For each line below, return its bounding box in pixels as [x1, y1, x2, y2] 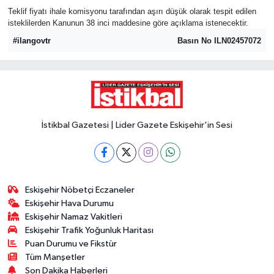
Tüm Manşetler [25, 252, 86, 262]
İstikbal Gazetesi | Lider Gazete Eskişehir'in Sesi [42, 120, 232, 130]
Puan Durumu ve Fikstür [25, 239, 117, 248]
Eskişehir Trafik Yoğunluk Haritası [25, 225, 154, 235]
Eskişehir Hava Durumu [25, 198, 114, 208]
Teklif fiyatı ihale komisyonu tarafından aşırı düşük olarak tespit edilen [7, 7, 256, 17]
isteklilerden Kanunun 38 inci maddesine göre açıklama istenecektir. [7, 18, 248, 28]
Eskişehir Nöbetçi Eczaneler [25, 185, 135, 194]
